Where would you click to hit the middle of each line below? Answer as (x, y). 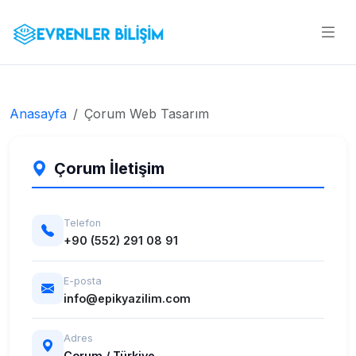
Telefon (82, 223)
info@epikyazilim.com (127, 298)
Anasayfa (38, 114)
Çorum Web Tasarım (147, 114)
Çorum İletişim (109, 169)
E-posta (83, 281)
